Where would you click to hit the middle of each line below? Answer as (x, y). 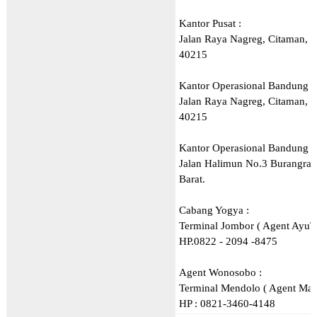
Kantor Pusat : (211, 23)
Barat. (192, 179)
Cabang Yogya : (214, 210)
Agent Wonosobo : (220, 272)
